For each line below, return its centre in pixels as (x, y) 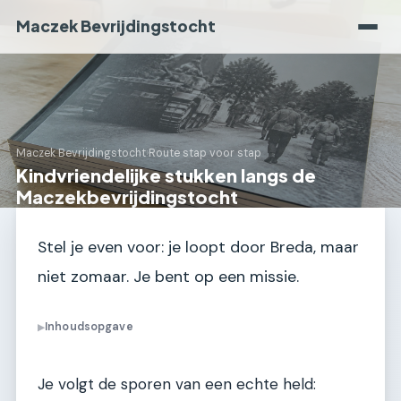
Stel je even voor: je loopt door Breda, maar (198, 247)
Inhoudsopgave (89, 327)
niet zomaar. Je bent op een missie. (168, 277)
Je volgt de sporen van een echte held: (177, 384)
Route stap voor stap (205, 154)
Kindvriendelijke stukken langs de (166, 175)
